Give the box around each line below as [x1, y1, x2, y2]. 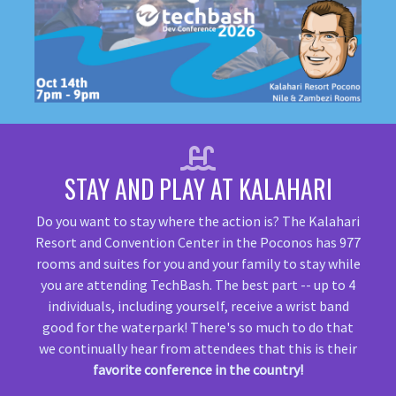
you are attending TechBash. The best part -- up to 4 [41, 276, 355, 294]
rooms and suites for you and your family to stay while [35, 255, 361, 273]
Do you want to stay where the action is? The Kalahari [36, 212, 360, 231]
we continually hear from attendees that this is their [39, 339, 357, 358]
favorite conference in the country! [93, 361, 303, 379]
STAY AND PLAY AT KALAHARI [64, 171, 332, 208]
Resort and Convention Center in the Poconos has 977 [35, 233, 361, 252]
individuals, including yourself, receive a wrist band [47, 297, 349, 316]
